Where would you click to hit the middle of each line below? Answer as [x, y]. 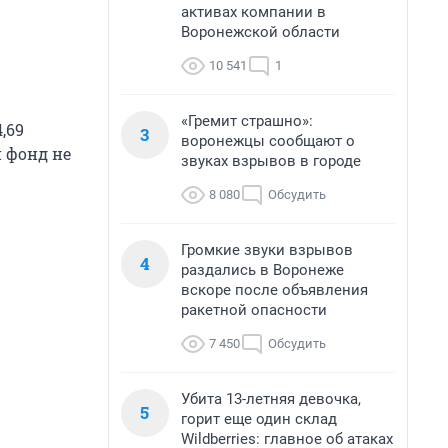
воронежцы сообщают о [268, 141]
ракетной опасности [254, 310]
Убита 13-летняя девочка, [271, 399]
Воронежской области [260, 32]
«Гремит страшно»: [247, 121]
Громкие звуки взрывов [267, 250]
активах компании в [253, 12]
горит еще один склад [259, 419]
